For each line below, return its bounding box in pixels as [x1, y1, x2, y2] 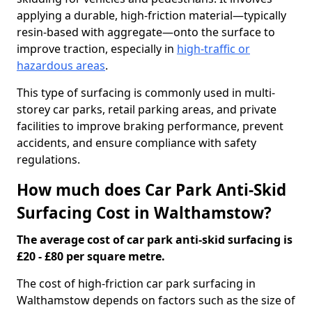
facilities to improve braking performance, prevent [17, 118, 283, 134]
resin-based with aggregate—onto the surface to [17, 24, 275, 40]
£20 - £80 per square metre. [17, 249, 165, 264]
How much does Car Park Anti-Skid [17, 179, 286, 201]
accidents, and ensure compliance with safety [17, 135, 256, 150]
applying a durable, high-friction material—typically [17, 8, 286, 23]
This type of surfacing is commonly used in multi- [17, 85, 275, 100]
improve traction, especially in [17, 41, 177, 56]
